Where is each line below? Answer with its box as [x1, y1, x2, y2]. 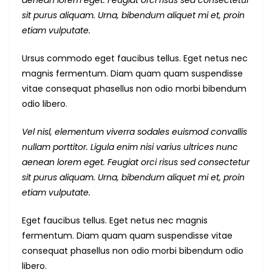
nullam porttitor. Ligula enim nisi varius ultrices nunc [22, 141, 238, 154]
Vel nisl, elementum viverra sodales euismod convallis [22, 126, 247, 138]
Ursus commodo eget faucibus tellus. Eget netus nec [22, 52, 248, 65]
